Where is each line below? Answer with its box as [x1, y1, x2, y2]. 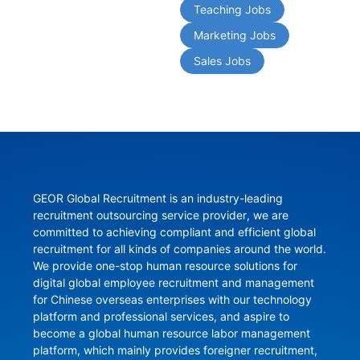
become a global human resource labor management [32, 326, 310, 341]
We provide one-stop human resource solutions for [32, 259, 297, 273]
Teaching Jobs [194, 2, 271, 17]
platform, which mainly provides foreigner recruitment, [32, 343, 317, 358]
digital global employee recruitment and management [32, 276, 314, 290]
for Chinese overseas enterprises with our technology [32, 292, 312, 307]
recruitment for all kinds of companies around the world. [32, 242, 326, 256]
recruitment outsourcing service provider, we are [32, 208, 288, 223]
